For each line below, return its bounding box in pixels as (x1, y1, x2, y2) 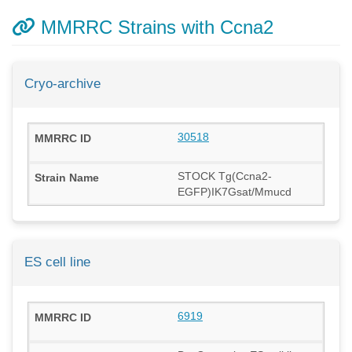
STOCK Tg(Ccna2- (178, 170, 272, 183)
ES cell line (24, 255, 90, 270)
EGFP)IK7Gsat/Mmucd (178, 185, 291, 199)
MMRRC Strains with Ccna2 (35, 16, 273, 38)
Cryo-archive (24, 76, 101, 91)
